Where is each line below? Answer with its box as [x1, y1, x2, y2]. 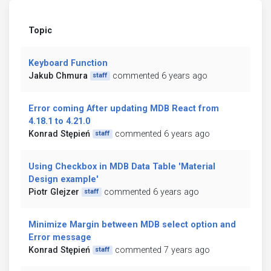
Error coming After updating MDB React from [28, 103, 219, 114]
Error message [28, 232, 91, 243]
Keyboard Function [28, 57, 108, 68]
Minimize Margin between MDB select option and [28, 219, 236, 230]
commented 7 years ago [114, 244, 210, 255]
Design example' [28, 174, 99, 184]
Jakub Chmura [28, 70, 88, 81]
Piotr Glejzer [28, 186, 79, 197]
